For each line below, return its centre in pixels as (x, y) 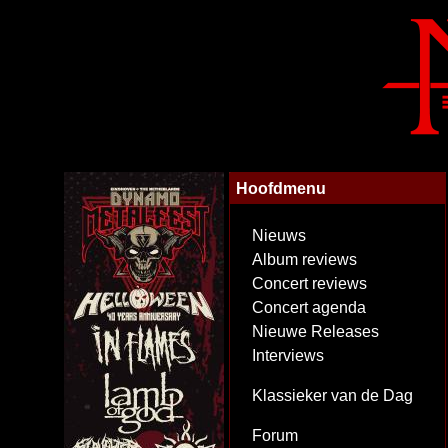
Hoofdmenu (281, 188)
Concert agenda (309, 307)
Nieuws (279, 235)
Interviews (288, 355)
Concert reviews (309, 283)
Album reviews (304, 259)
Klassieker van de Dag (332, 395)
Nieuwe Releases (315, 331)
